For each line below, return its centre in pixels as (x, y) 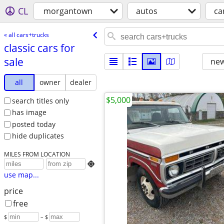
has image (29, 112)
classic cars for (39, 48)
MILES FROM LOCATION (37, 154)
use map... (21, 175)
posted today (33, 124)
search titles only (40, 100)
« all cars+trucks (26, 34)
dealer (81, 82)
